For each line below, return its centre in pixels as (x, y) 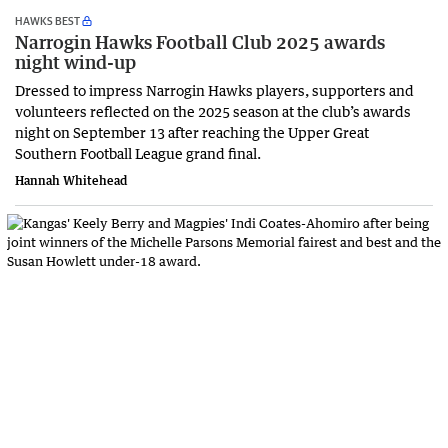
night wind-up (75, 62)
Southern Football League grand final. (138, 153)
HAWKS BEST (47, 21)
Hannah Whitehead (71, 181)
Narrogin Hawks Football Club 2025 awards (200, 42)
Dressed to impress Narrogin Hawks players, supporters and (214, 90)
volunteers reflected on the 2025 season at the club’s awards (213, 111)
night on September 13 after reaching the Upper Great (192, 132)
